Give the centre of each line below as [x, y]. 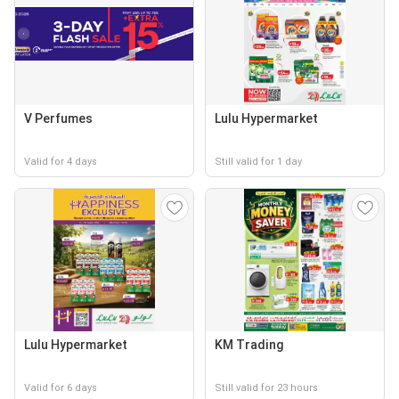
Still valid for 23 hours [266, 388]
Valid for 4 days [61, 162]
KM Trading [249, 345]
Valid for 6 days [61, 388]
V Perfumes [58, 118]
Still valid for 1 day [258, 162]
